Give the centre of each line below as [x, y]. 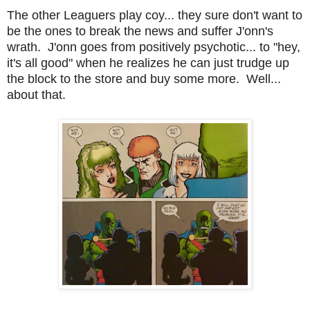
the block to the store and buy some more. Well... [144, 79]
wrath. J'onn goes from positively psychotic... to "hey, [154, 47]
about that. [36, 94]
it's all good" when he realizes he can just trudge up [148, 63]
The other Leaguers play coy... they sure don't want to [155, 15]
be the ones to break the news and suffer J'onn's [140, 31]
